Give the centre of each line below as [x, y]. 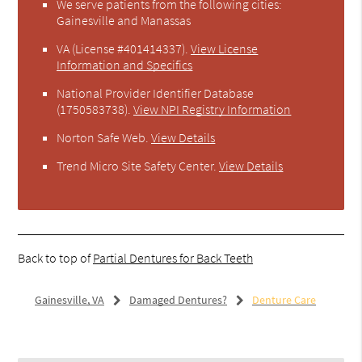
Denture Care [284, 299]
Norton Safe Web [101, 137]
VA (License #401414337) [121, 48]
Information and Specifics [125, 64]
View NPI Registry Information [213, 109]
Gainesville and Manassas [124, 20]
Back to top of [56, 257]
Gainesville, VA [69, 299]
